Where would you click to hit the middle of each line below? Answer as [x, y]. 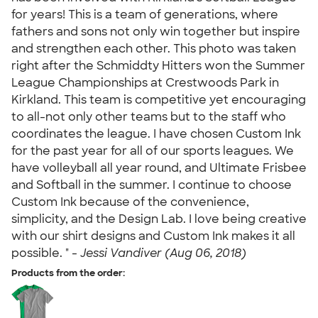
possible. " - [46, 253]
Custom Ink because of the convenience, [130, 202]
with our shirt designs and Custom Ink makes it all [153, 236]
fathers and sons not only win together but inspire [156, 32]
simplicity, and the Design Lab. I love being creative [159, 219]
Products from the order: [68, 273]
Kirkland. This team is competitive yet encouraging [159, 100]
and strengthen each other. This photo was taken [154, 49]
